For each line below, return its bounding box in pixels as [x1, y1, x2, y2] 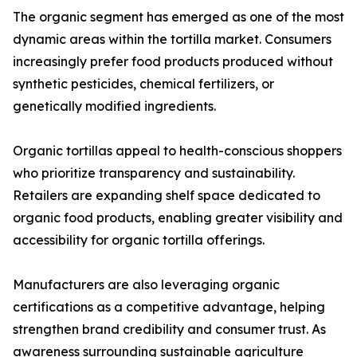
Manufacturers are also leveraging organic [13, 277, 280, 293]
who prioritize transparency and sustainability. [13, 165, 295, 182]
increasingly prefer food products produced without [13, 53, 333, 70]
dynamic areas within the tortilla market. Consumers [13, 31, 331, 48]
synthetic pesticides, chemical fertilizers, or [13, 76, 274, 92]
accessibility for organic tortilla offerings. [13, 232, 265, 249]
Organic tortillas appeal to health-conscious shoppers [13, 143, 342, 159]
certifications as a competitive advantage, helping [13, 299, 325, 316]
